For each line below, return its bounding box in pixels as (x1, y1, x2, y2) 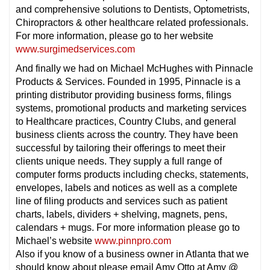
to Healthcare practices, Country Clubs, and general (16, 116, 236, 127)
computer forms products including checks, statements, (16, 169, 248, 180)
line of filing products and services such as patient (16, 195, 227, 206)
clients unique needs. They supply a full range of (16, 155, 222, 166)
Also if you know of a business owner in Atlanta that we (16, 248, 249, 259)
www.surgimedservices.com (16, 43, 135, 54)
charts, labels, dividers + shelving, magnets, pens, (16, 209, 227, 219)
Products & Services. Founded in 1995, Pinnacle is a (16, 76, 240, 87)
